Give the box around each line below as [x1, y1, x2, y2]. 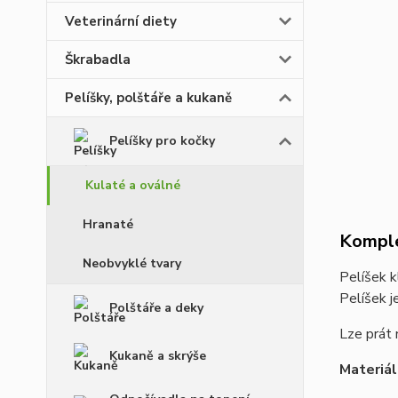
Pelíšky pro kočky [109, 132, 215, 149]
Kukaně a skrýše [109, 347, 206, 364]
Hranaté [83, 216, 133, 233]
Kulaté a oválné [85, 177, 180, 194]
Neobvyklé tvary [83, 255, 181, 272]
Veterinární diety [65, 12, 177, 30]
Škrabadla [65, 51, 131, 68]
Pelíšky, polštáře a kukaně [65, 89, 232, 107]
